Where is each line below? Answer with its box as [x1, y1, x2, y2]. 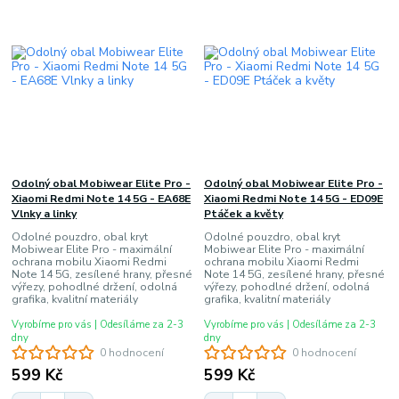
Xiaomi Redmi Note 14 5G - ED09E [203, 191, 383, 206]
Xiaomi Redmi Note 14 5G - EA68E [12, 191, 191, 206]
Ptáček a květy [203, 206, 283, 221]
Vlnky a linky [12, 206, 77, 221]
